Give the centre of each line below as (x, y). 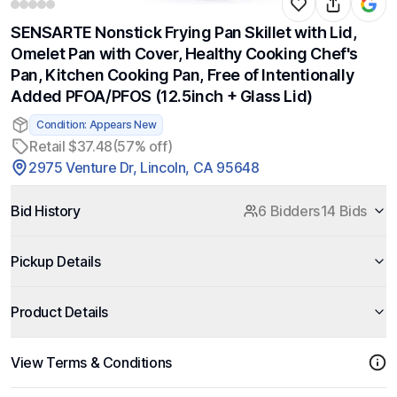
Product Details (59, 312)
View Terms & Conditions (91, 362)
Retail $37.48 (71, 146)
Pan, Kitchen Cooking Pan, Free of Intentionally (183, 75)
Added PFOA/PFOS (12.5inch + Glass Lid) (162, 96)
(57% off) (142, 146)
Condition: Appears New (97, 125)
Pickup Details (56, 261)
